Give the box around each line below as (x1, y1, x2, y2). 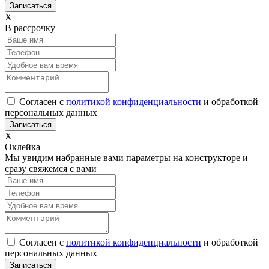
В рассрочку (5, 22, 55, 33)
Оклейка (5, 141, 40, 152)
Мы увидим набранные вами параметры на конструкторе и (5, 152, 248, 163)
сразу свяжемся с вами (5, 163, 97, 174)
